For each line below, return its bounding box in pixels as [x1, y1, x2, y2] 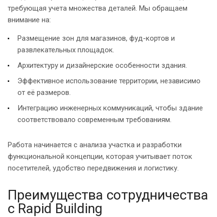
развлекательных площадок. [17, 45, 114, 54]
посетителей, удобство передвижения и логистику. [8, 163, 179, 172]
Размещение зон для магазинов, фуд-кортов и [17, 33, 175, 43]
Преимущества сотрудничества [8, 186, 208, 203]
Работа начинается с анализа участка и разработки [8, 140, 182, 149]
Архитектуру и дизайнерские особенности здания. [17, 61, 187, 70]
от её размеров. [17, 88, 71, 97]
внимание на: [8, 15, 51, 24]
